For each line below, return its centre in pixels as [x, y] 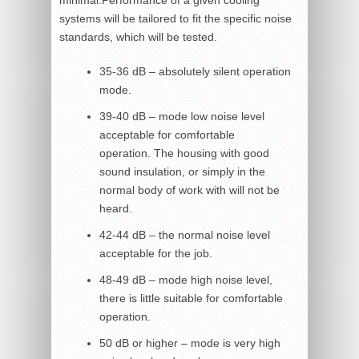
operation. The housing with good [184, 153]
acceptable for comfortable [167, 134]
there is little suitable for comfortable [191, 298]
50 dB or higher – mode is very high [190, 343]
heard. [116, 208]
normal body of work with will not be [190, 190]
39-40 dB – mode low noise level [182, 116]
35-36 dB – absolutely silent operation [195, 71]
